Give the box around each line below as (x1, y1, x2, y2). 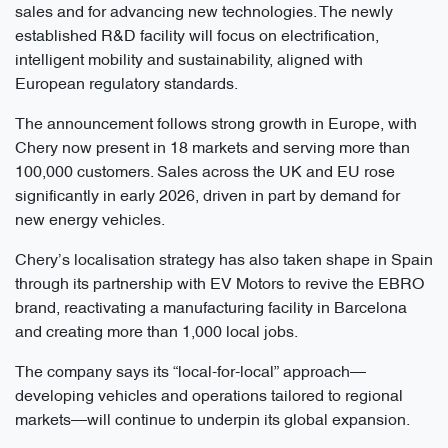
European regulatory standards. (15, 77, 238, 94)
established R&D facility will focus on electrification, (15, 29, 379, 46)
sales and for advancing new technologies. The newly (15, 5, 393, 22)
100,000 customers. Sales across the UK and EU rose (15, 165, 395, 182)
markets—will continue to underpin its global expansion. (15, 413, 410, 430)
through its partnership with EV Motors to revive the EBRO (15, 277, 424, 294)
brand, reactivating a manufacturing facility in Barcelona (15, 301, 407, 318)
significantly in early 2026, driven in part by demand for (15, 189, 400, 206)
